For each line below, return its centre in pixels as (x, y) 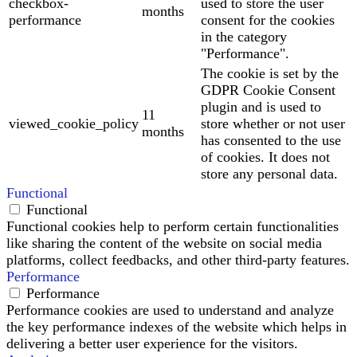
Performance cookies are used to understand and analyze (170, 310)
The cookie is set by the (270, 73)
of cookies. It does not (265, 157)
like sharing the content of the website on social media (164, 243)
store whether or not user (273, 123)
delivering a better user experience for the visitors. (152, 343)
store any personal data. (269, 173)
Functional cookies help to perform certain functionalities (173, 226)
